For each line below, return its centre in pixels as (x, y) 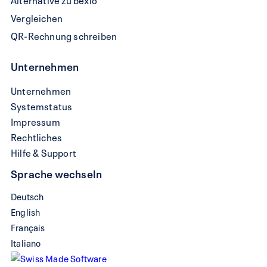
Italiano (26, 242)
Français (28, 227)
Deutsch (27, 196)
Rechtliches (37, 136)
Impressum (35, 121)
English (26, 211)
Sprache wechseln (57, 173)
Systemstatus (42, 105)
